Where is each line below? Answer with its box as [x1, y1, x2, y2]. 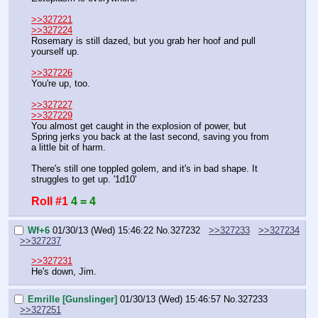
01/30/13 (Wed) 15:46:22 [53, 224, 153, 236]
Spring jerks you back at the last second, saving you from [31, 131, 269, 143]
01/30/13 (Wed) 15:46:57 [120, 293, 221, 305]
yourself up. [31, 46, 79, 57]
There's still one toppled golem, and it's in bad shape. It [31, 163, 258, 175]
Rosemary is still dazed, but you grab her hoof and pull [31, 35, 256, 47]
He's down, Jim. [31, 265, 97, 277]
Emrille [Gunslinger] [28, 293, 117, 305]
